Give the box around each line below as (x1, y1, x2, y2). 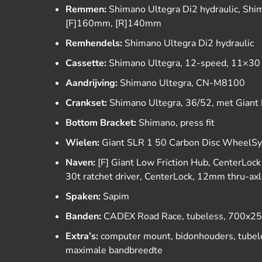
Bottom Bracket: (65, 116, 136, 129)
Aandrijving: (65, 77, 118, 89)
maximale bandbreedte (65, 244, 163, 257)
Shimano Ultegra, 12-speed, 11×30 (106, 57, 260, 70)
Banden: (65, 210, 101, 223)
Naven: (65, 156, 95, 169)
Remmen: (65, 3, 106, 16)
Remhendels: (65, 37, 122, 50)
